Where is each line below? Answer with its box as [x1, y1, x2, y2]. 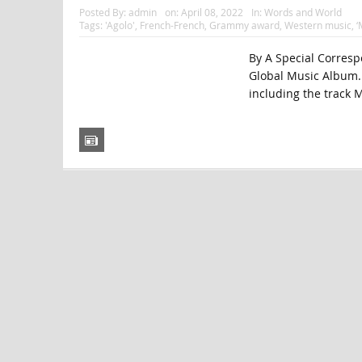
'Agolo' [104, 19, 135, 32]
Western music [284, 19, 351, 32]
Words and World [263, 6, 342, 19]
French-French [139, 19, 204, 32]
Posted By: [78, 6, 128, 19]
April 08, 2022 [180, 6, 243, 19]
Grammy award [208, 19, 280, 32]
